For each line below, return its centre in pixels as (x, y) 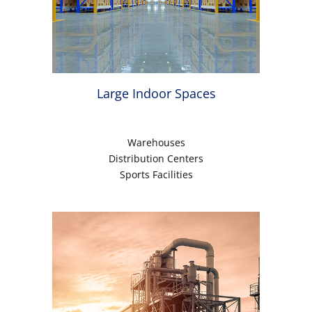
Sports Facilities (156, 175)
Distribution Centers (156, 159)
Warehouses (156, 143)
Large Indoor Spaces (156, 94)
